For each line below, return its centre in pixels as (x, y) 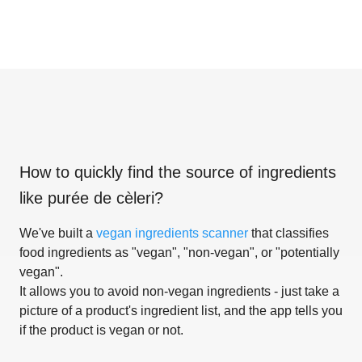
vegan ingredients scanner (172, 233)
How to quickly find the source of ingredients (178, 172)
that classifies (288, 233)
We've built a (58, 233)
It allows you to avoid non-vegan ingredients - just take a (179, 291)
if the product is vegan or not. (101, 330)
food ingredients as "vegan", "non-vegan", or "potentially (179, 252)
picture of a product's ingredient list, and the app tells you (181, 310)
